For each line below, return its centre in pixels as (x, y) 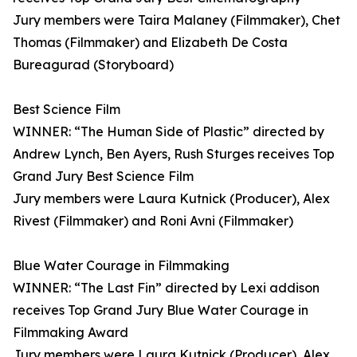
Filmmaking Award (71, 333)
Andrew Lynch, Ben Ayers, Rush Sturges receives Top (174, 154)
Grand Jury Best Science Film (103, 177)
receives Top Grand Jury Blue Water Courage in (161, 310)
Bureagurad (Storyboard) (93, 65)
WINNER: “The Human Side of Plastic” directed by (169, 132)
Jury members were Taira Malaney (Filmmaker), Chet (177, 20)
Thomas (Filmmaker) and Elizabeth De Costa (150, 43)
